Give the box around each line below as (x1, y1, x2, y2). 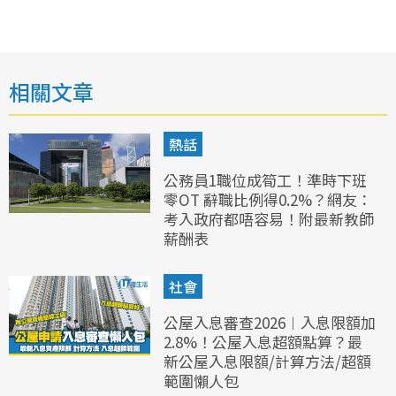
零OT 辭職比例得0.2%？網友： (163, 188, 372, 211)
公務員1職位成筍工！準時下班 (163, 169, 367, 192)
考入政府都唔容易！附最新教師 (163, 208, 374, 231)
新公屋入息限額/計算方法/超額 (163, 350, 371, 373)
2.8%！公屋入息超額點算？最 (163, 331, 362, 354)
